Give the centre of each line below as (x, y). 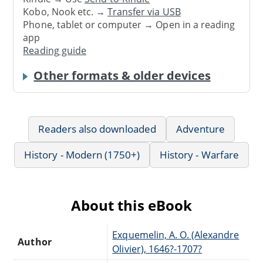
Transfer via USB (144, 12)
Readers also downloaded (97, 129)
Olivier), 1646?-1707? (157, 249)
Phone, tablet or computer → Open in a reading (129, 25)
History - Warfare (199, 154)
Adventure (200, 129)
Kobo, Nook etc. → (65, 12)
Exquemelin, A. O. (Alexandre (176, 235)
